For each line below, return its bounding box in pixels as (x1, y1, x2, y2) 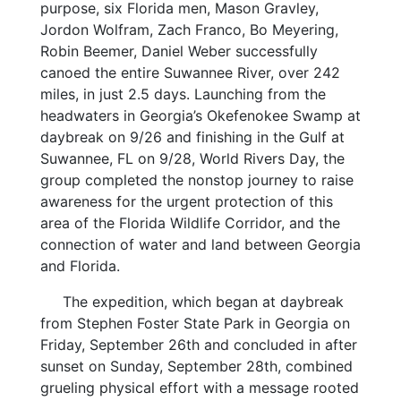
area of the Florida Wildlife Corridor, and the (39, 213, 340, 232)
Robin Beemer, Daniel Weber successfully (39, 41, 318, 60)
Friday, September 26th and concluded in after (39, 335, 357, 354)
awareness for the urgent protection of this (39, 192, 333, 210)
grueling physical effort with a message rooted (39, 378, 359, 397)
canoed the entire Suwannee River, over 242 (39, 63, 340, 81)
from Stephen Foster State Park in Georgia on (39, 313, 350, 332)
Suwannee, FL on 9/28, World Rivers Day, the (39, 149, 345, 167)
